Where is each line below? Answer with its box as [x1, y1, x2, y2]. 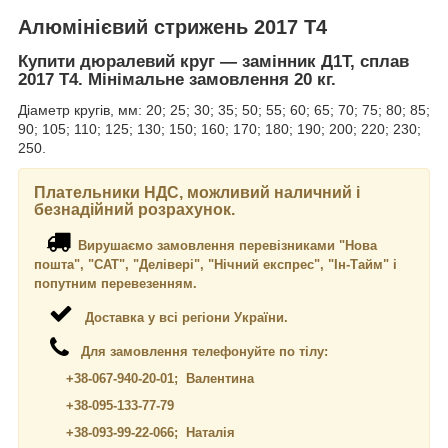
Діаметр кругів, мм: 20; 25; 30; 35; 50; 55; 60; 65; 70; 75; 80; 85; [18, 102, 430, 119]
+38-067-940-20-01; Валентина [34, 371, 254, 387]
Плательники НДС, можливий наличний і [34, 184, 360, 202]
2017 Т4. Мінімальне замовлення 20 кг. [18, 70, 336, 90]
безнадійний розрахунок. [34, 201, 239, 219]
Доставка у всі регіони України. [73, 310, 288, 326]
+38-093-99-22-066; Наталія [34, 425, 235, 441]
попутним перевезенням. [34, 276, 197, 292]
